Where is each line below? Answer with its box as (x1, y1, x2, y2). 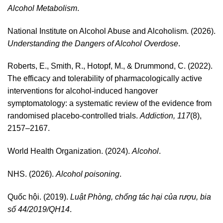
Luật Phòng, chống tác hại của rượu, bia (70, 192, 211, 201)
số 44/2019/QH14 (7, 205, 70, 214)
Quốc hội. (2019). (7, 192, 70, 201)
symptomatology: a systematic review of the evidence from (7, 99, 212, 108)
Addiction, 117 (140, 111, 190, 120)
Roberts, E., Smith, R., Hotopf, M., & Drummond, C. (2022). (7, 62, 213, 71)
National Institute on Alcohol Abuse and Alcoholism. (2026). (7, 26, 216, 35)
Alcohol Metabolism (7, 3, 77, 12)
